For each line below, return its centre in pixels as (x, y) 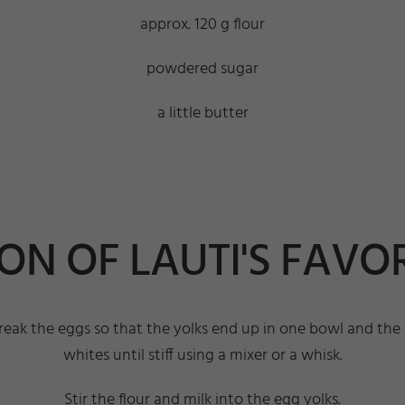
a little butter (202, 114)
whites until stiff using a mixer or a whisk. (202, 356)
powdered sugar (202, 70)
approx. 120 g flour (202, 25)
